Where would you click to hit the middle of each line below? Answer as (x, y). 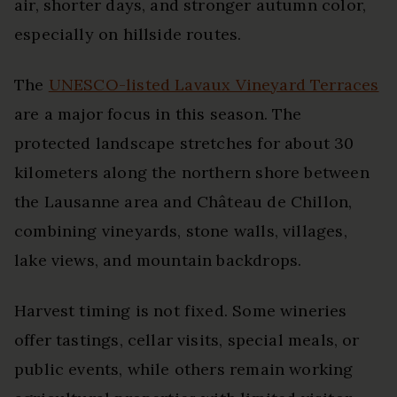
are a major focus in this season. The (158, 113)
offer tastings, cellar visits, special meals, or (187, 339)
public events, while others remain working (184, 369)
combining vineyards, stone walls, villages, (181, 230)
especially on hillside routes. (128, 34)
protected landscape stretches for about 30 (184, 143)
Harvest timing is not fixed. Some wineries (181, 310)
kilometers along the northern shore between (192, 172)
